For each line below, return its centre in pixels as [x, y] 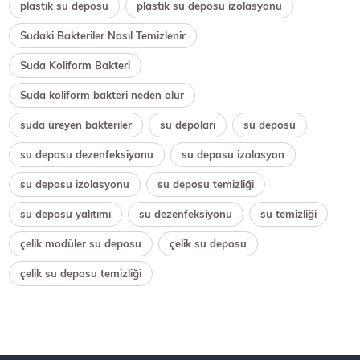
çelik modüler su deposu [81, 243]
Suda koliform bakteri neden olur [102, 94]
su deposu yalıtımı [66, 213]
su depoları [188, 124]
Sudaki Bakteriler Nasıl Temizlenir [103, 35]
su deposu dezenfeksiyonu [87, 154]
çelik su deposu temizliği [81, 273]
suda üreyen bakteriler [76, 124]
